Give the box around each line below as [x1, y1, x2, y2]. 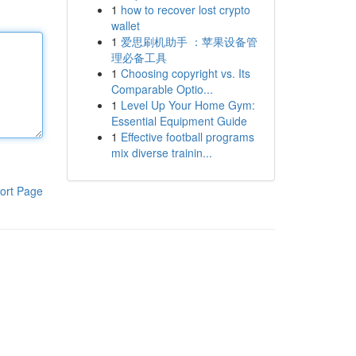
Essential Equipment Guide [110, 113, 247, 129]
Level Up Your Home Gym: [120, 97, 255, 113]
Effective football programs [120, 129, 254, 145]
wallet [110, 17, 140, 33]
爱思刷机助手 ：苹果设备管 [120, 33, 257, 49]
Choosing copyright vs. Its [120, 65, 250, 81]
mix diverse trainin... [110, 145, 212, 161]
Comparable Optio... [110, 81, 213, 97]
